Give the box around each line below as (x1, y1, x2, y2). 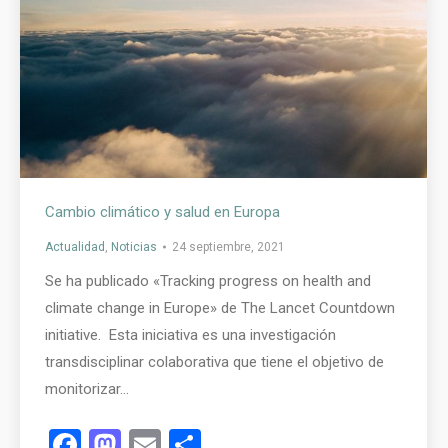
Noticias (111, 239, 157, 254)
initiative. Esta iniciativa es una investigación (45, 325, 336, 344)
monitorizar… (45, 379, 129, 398)
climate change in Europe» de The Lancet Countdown (45, 298, 395, 317)
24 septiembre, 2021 (172, 239, 285, 254)
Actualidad (45, 239, 105, 254)
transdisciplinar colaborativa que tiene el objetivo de (45, 352, 384, 371)
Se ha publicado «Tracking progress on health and (45, 271, 371, 290)
